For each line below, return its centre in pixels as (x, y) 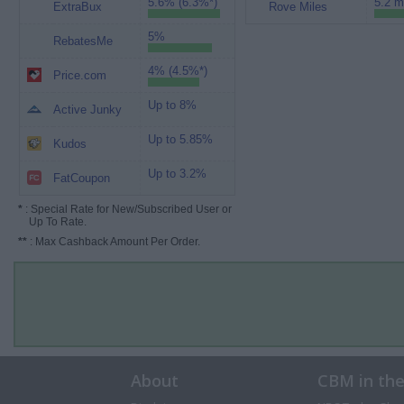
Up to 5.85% (180, 139)
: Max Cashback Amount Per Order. (114, 242)
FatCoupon (81, 178)
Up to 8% (172, 105)
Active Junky (87, 110)
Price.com (79, 75)
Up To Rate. (52, 222)
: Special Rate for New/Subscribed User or (127, 209)
